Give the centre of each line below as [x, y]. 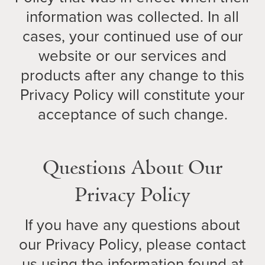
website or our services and [132, 56]
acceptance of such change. [132, 114]
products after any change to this [132, 75]
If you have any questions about [132, 225]
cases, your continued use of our [132, 36]
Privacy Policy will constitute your [132, 95]
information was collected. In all [132, 17]
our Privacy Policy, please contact [132, 244]
